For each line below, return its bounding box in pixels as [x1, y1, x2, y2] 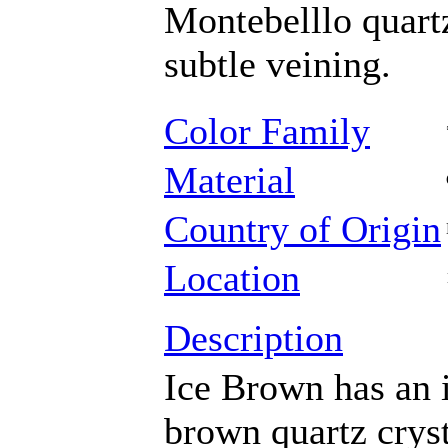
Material [164, 159, 295, 201]
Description [164, 317, 343, 359]
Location [164, 257, 300, 299]
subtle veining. [164, 43, 391, 85]
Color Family [164, 110, 370, 152]
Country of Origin [164, 208, 441, 250]
